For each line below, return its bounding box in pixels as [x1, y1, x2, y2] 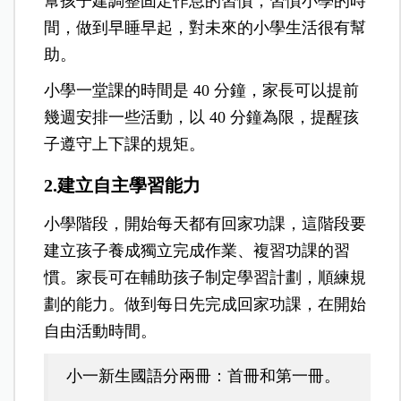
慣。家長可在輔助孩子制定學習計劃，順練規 [44, 268, 367, 286]
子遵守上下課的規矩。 [44, 134, 206, 153]
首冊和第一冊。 [227, 366, 341, 385]
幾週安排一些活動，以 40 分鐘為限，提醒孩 [44, 107, 360, 126]
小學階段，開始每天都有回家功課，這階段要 [44, 214, 367, 233]
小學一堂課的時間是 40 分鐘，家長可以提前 [44, 81, 360, 99]
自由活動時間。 [44, 321, 158, 340]
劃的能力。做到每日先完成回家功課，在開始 [44, 294, 367, 313]
